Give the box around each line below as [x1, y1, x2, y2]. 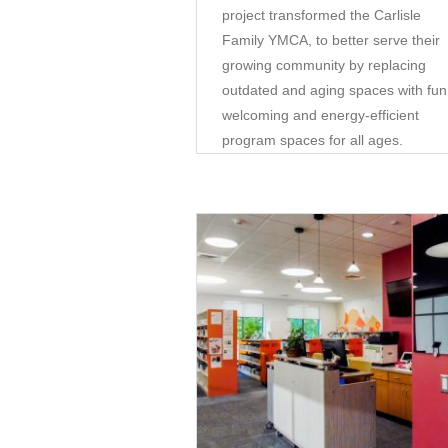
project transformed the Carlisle [222, 6, 421, 23]
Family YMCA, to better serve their [222, 31, 440, 48]
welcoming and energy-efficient [222, 106, 419, 123]
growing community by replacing [222, 56, 426, 73]
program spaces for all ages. [222, 131, 403, 148]
